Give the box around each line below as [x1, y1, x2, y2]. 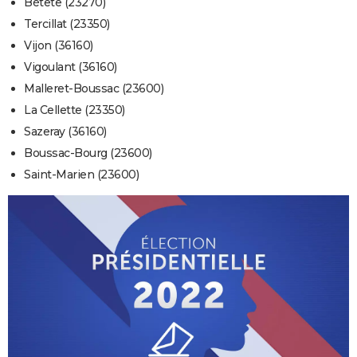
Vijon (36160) [24, 38, 93, 53]
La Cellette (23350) [24, 103, 125, 118]
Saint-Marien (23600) [24, 167, 139, 182]
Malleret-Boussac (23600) [24, 81, 163, 96]
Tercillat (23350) [24, 17, 110, 32]
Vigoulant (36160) [24, 60, 117, 75]
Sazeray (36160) [24, 124, 107, 139]
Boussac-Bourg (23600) [24, 146, 152, 161]
